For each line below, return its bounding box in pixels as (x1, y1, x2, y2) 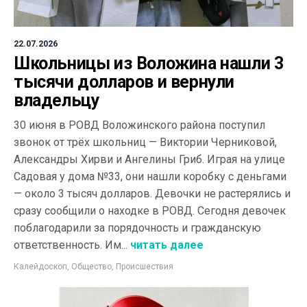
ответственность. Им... (14, 238, 127, 251)
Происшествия (116, 261, 173, 271)
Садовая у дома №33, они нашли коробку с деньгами (14, 169, 286, 183)
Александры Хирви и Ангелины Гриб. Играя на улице (14, 152, 285, 166)
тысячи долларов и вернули (14, 71, 234, 92)
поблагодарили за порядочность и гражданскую (14, 221, 261, 234)
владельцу (14, 90, 100, 110)
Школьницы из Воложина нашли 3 (14, 53, 284, 73)
